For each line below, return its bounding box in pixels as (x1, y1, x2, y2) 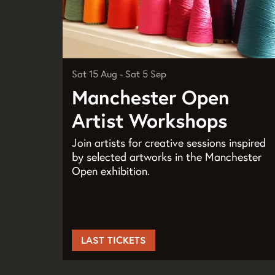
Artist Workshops (72, 108, 227, 134)
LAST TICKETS (81, 233, 146, 246)
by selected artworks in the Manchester (72, 150, 261, 165)
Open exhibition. (72, 164, 150, 179)
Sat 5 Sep (125, 68, 166, 80)
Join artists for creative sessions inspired (72, 136, 266, 150)
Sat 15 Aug (72, 68, 120, 80)
